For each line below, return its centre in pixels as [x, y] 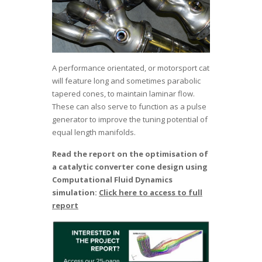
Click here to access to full [151, 192]
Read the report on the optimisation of [130, 154]
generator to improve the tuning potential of [130, 119]
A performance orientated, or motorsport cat [131, 68]
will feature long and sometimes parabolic [126, 80]
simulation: [75, 192]
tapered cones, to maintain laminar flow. [123, 93]
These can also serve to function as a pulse [129, 106]
